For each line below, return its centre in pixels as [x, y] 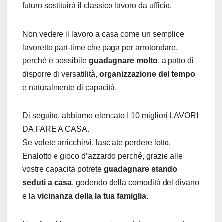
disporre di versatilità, [61, 74]
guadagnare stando [140, 169]
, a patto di [176, 60]
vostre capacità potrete [63, 169]
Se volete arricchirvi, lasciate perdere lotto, [97, 142]
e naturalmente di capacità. [70, 87]
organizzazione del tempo [147, 74]
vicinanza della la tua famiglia [92, 196]
